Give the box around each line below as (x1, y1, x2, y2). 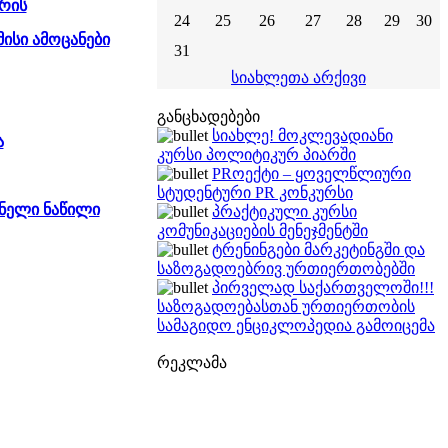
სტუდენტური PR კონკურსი (157, 184, 353, 201)
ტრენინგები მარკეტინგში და (212, 241, 425, 258)
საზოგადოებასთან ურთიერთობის (157, 298, 415, 315)
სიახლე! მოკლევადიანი (212, 127, 393, 144)
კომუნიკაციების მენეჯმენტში (157, 222, 368, 239)
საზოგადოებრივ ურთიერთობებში (157, 260, 415, 277)
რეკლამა (157, 354, 227, 371)
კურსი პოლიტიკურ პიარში (157, 146, 356, 163)
